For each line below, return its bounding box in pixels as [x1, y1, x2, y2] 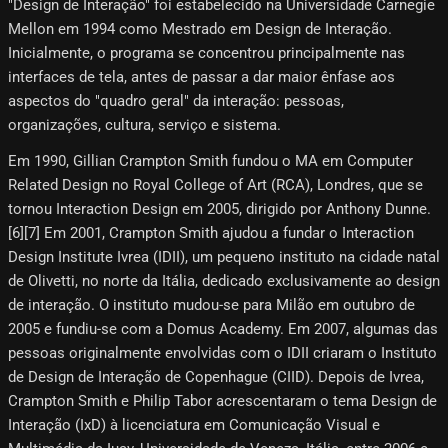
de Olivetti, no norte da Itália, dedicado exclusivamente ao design [8, 272, 440, 291]
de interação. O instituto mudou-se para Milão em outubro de [8, 296, 415, 315]
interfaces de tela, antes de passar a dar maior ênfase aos [8, 68, 395, 87]
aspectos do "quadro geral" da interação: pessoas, [8, 92, 344, 111]
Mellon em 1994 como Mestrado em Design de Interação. [8, 20, 392, 39]
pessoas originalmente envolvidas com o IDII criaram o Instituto [8, 344, 437, 363]
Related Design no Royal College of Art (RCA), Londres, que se [8, 176, 423, 195]
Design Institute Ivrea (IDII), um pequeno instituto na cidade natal [8, 248, 440, 267]
